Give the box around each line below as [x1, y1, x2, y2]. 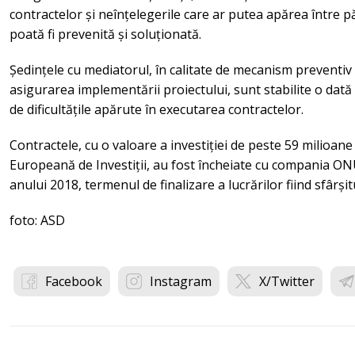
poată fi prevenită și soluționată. [10, 25, 201, 43]
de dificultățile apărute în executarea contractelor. [10, 101, 303, 118]
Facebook [45, 273, 102, 290]
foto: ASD [10, 212, 65, 229]
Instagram [150, 273, 212, 290]
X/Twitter [259, 273, 315, 290]
